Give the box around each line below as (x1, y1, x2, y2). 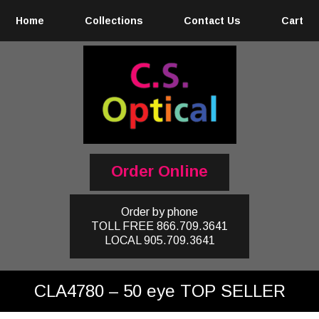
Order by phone (121, 206, 198, 218)
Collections (85, 15, 144, 26)
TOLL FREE (91, 220, 154, 232)
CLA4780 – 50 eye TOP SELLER (33, 281, 286, 300)
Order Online (111, 162, 208, 180)
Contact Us (183, 15, 241, 26)
